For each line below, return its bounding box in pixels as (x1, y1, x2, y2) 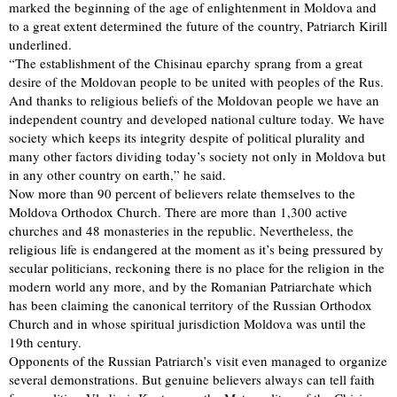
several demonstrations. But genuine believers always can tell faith (9, 370, 375, 388)
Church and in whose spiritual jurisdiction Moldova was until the (9, 314, 366, 332)
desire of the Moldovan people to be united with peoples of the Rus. (9, 72, 384, 90)
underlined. (9, 35, 72, 53)
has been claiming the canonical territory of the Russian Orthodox (9, 295, 372, 314)
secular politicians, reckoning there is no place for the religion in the (9, 258, 385, 276)
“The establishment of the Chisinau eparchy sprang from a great (9, 53, 362, 72)
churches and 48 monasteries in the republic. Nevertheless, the (9, 221, 354, 239)
